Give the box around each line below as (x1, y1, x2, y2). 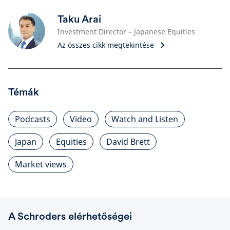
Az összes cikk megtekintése (57, 40, 154, 50)
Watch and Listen (111, 113, 178, 125)
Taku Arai (57, 13, 101, 25)
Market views (15, 159, 67, 170)
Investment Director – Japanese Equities (57, 27, 195, 36)
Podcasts (15, 113, 50, 125)
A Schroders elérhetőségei (8, 210, 132, 222)
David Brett (106, 136, 150, 147)
